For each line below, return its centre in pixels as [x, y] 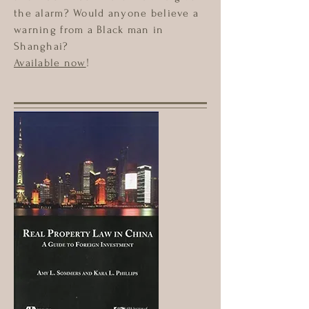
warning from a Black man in [89, 30]
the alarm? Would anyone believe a [107, 13]
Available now [50, 63]
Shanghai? [41, 46]
